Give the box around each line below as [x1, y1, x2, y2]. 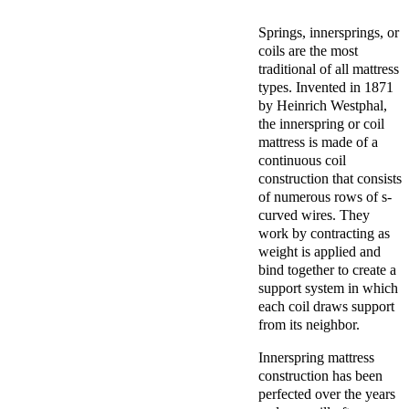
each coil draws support [258, 298, 394, 314]
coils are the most [258, 42, 358, 58]
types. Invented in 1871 [258, 79, 393, 95]
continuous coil [258, 152, 346, 168]
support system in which [258, 279, 398, 296]
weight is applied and [258, 243, 381, 259]
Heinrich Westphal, [277, 97, 387, 113]
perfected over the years [258, 385, 395, 402]
